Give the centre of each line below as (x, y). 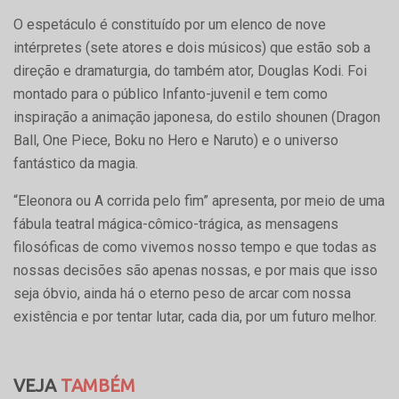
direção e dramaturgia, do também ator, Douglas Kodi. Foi (190, 70)
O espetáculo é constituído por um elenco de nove (170, 24)
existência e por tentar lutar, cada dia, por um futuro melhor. (195, 316)
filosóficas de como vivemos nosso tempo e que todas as (195, 247)
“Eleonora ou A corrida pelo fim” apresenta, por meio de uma (199, 200)
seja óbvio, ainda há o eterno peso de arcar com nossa (182, 293)
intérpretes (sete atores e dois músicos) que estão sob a (192, 47)
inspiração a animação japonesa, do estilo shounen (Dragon (197, 117)
